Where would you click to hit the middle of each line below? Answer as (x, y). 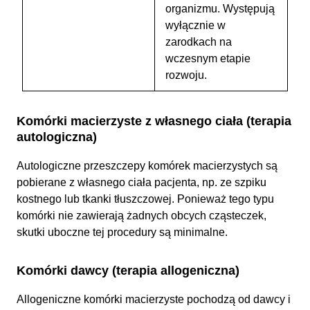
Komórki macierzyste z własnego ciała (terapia (154, 121)
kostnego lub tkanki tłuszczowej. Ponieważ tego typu (145, 199)
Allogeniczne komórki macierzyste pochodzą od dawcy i (154, 299)
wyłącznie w (195, 25)
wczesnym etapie (208, 58)
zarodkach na (199, 42)
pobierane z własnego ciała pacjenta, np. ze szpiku (142, 182)
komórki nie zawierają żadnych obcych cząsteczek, (142, 216)
